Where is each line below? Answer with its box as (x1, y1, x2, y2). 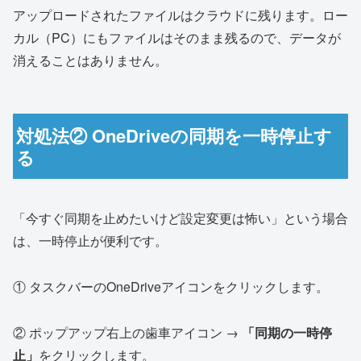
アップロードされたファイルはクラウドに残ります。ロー (13, 5, 348, 24)
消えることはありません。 (13, 50, 168, 69)
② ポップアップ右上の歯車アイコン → (13, 323, 242, 342)
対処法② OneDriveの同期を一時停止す (16, 122, 333, 148)
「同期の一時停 (242, 323, 332, 342)
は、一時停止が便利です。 (13, 231, 168, 251)
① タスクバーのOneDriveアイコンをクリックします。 (13, 277, 329, 297)
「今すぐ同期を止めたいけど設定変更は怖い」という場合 (13, 209, 348, 228)
